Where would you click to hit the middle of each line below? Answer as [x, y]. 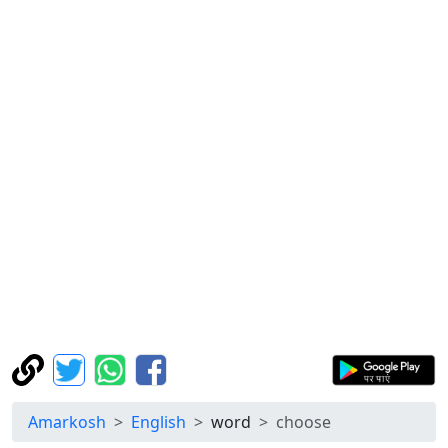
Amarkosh [67, 422]
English [158, 422]
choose [303, 422]
